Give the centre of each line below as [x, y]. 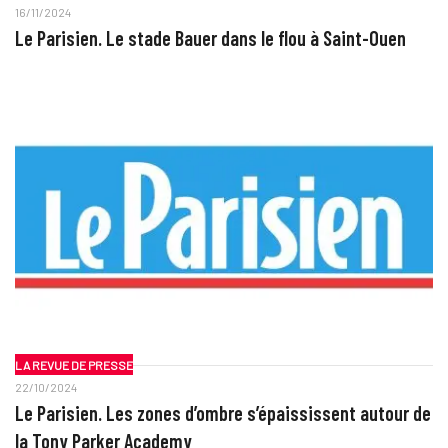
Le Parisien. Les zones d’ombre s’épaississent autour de [222, 413]
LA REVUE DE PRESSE [73, 364]
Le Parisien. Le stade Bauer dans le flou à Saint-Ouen [210, 37]
